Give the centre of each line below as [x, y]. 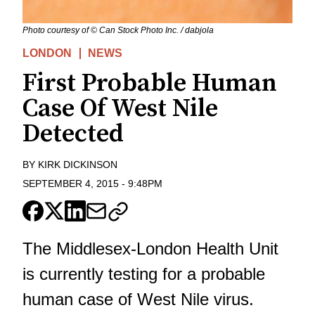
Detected [73, 134]
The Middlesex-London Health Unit [150, 248]
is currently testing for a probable [144, 274]
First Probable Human [150, 83]
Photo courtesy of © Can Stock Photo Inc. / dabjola [118, 30]
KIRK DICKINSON [78, 164]
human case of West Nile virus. [138, 299]
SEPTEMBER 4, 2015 [71, 183]
